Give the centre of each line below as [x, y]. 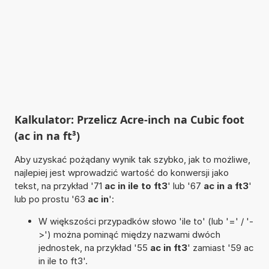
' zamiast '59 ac [220, 247]
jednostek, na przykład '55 [94, 247]
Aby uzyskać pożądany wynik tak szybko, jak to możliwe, [132, 159]
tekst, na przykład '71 [59, 186]
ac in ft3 [168, 247]
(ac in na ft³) [47, 135]
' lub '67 [185, 186]
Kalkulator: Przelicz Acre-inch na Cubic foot [129, 119]
